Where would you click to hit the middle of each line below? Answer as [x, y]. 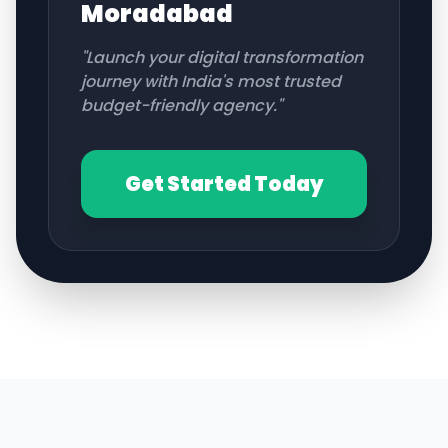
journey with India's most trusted [211, 81]
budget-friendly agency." [181, 105]
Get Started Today [224, 184]
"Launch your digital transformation [222, 57]
